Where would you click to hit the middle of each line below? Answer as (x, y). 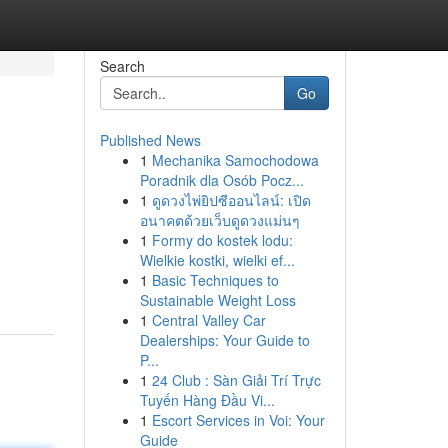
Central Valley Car (208, 320)
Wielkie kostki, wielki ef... (217, 260)
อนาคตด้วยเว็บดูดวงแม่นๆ (219, 220)
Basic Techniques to (215, 280)
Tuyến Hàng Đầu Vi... (207, 400)
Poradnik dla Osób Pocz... (221, 180)
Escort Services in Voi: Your (238, 420)
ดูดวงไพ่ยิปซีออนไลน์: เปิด (231, 200)
